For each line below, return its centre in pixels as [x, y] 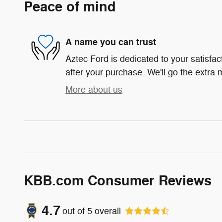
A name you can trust [111, 42]
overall [107, 211]
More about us [94, 90]
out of [75, 211]
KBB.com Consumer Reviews [118, 181]
